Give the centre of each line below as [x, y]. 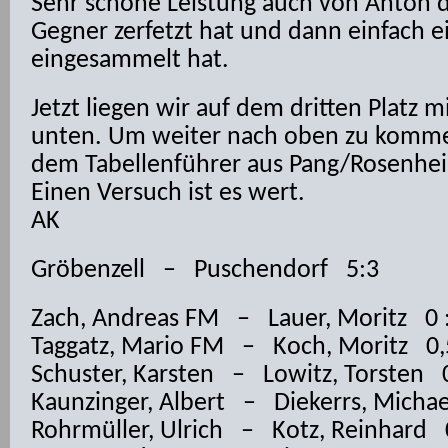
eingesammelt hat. [130, 60]
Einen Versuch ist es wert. [168, 193]
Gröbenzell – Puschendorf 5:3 [205, 270]
